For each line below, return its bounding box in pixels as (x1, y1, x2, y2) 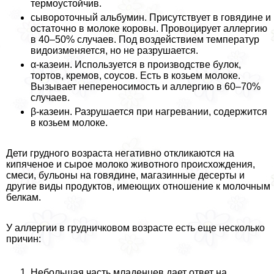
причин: (6, 233, 41, 244)
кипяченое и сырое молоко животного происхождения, (6, 158, 255, 169)
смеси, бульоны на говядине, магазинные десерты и (6, 169, 245, 180)
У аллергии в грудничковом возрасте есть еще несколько (6, 222, 265, 233)
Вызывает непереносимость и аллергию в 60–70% (31, 81, 261, 92)
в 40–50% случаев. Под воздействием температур (31, 34, 259, 45)
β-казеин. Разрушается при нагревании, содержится (31, 106, 267, 117)
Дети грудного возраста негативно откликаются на (6, 147, 234, 158)
